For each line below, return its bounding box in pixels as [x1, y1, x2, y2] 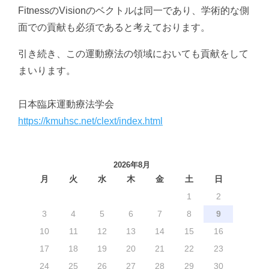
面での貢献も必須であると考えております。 [18, 22, 210, 33]
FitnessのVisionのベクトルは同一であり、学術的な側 [18, 5, 249, 16]
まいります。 [18, 65, 76, 76]
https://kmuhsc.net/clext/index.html [18, 116, 163, 127]
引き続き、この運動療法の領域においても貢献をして [18, 49, 249, 59]
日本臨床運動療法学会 [18, 99, 114, 110]
